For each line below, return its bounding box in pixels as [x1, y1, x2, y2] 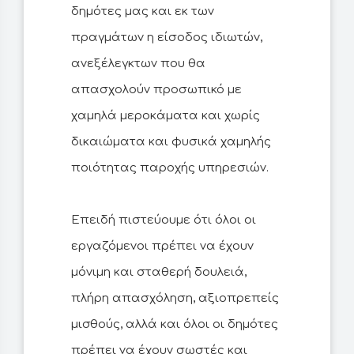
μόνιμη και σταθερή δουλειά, [71, 265, 247, 280]
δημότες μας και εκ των [71, 5, 214, 19]
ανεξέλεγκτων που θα [71, 57, 205, 71]
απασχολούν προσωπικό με [71, 83, 242, 97]
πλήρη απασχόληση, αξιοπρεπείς [71, 292, 279, 306]
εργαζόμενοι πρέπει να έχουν [71, 239, 254, 254]
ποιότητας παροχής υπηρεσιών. [71, 161, 269, 175]
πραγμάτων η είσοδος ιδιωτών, [71, 31, 262, 45]
